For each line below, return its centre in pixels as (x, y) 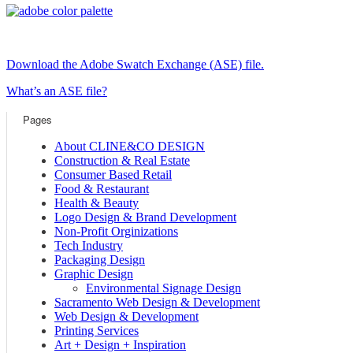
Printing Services (97, 331)
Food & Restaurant (102, 189)
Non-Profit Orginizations (116, 232)
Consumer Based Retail (113, 175)
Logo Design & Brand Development (145, 217)
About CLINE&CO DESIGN (130, 147)
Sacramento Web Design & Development (157, 303)
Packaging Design (100, 260)
